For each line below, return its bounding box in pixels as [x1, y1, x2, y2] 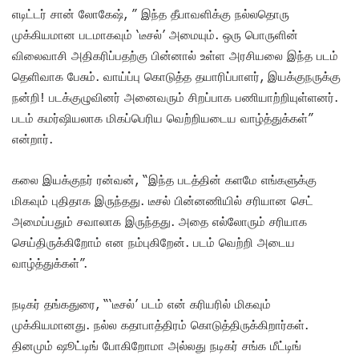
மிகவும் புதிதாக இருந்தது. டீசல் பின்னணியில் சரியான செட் [12, 192, 313, 208]
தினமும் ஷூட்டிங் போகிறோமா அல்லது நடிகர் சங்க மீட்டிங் [12, 337, 301, 353]
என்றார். [12, 131, 53, 146]
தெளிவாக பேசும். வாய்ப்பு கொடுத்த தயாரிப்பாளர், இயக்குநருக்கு [12, 68, 341, 83]
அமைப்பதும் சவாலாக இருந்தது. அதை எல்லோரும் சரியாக [12, 213, 307, 228]
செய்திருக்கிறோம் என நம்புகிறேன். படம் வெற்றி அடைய [12, 234, 295, 249]
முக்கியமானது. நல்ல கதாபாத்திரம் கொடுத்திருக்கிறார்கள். [12, 317, 309, 332]
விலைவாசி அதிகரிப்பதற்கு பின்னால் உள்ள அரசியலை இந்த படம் [12, 47, 338, 63]
